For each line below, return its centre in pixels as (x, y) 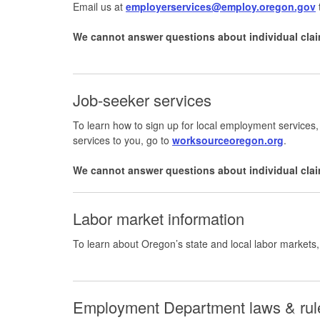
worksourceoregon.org (228, 140)
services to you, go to (122, 140)
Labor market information (161, 218)
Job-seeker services (146, 99)
